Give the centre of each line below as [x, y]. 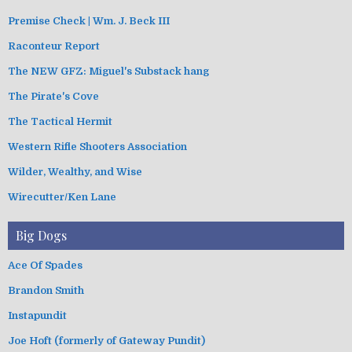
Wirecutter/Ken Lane [62, 196]
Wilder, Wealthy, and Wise [75, 171]
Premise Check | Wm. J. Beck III [89, 20]
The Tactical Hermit [60, 121]
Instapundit [37, 315]
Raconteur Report [54, 46]
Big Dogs [41, 235]
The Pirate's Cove [53, 96]
